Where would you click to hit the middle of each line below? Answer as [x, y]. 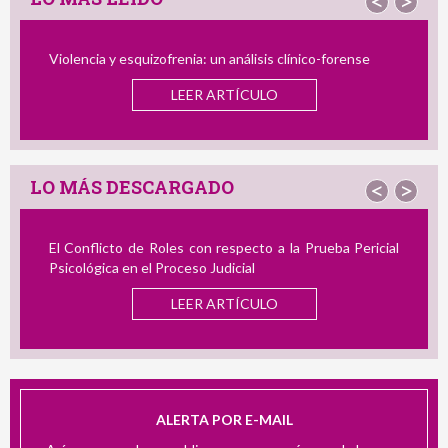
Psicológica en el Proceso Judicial [151, 268]
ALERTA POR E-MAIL [224, 419]
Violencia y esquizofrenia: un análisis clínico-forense [209, 59]
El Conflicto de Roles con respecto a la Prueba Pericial [224, 248]
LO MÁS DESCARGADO [132, 186]
